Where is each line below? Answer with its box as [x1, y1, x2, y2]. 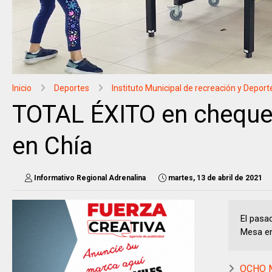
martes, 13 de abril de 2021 [168, 174, 262, 182]
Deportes [54, 83, 89, 93]
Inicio [12, 83, 32, 93]
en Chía [12, 132, 93, 160]
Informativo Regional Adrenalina [34, 174, 146, 182]
